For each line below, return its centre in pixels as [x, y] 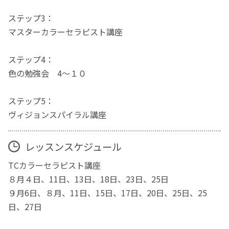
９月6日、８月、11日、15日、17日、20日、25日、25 [108, 193]
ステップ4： [31, 60]
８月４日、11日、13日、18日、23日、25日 [89, 179]
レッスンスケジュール [73, 146]
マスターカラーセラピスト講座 [66, 32]
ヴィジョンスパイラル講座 [58, 115]
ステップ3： [31, 18]
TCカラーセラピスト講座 [55, 165]
